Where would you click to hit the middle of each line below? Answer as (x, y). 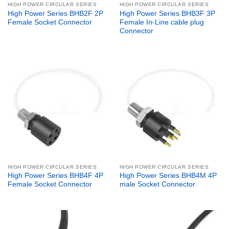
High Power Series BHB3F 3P (167, 13)
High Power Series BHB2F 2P (55, 13)
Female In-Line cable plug (162, 22)
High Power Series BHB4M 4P (168, 176)
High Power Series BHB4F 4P (55, 176)
